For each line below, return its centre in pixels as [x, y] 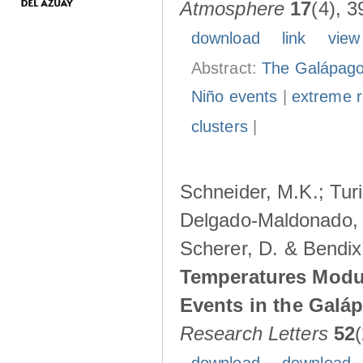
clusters [220, 127]
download [226, 38]
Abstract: [227, 68]
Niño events [235, 97]
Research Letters [254, 334]
